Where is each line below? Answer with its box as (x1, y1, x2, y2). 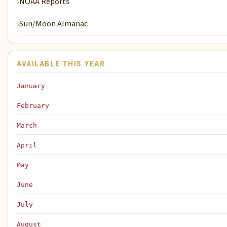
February (17, 102, 50, 110)
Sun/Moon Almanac (19, 18, 88, 30)
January (17, 82, 46, 90)
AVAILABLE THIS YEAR (17, 59, 105, 69)
